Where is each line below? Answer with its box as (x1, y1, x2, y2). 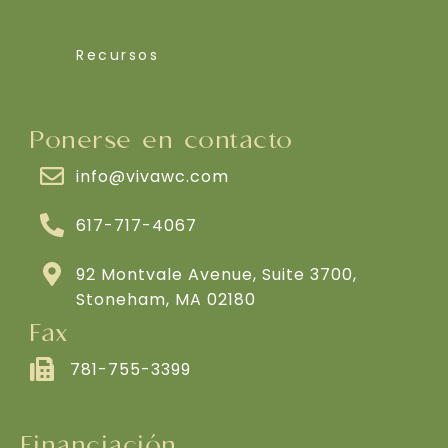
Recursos (76, 45, 160, 66)
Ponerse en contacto (30, 127, 294, 156)
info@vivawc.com (76, 165, 230, 189)
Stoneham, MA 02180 (76, 288, 257, 312)
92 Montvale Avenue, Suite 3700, (76, 263, 358, 287)
